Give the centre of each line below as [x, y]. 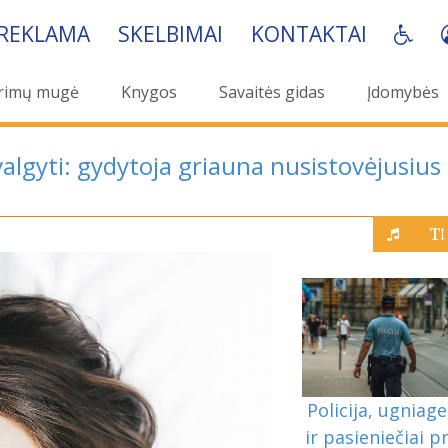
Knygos [149, 92]
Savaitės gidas [272, 92]
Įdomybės [403, 92]
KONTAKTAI [308, 34]
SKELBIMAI [170, 34]
